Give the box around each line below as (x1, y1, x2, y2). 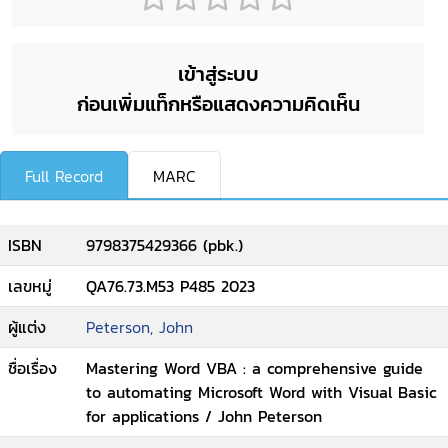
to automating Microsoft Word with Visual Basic (86, 380, 437, 404)
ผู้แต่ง (8, 315, 46, 339)
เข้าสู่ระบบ (177, 59, 259, 89)
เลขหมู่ (8, 274, 52, 298)
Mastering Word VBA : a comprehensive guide (86, 356, 423, 380)
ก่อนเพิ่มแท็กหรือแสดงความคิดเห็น (76, 89, 360, 119)
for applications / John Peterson (86, 404, 322, 428)
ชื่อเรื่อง (8, 356, 57, 380)
